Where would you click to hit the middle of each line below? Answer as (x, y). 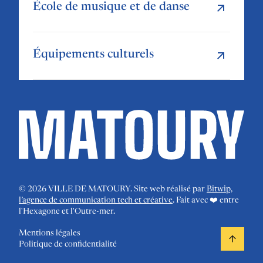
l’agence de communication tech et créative (96, 200)
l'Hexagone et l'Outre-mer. (67, 212)
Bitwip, (220, 189)
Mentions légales (50, 233)
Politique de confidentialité (68, 245)
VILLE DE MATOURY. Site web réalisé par (127, 189)
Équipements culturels (93, 54)
